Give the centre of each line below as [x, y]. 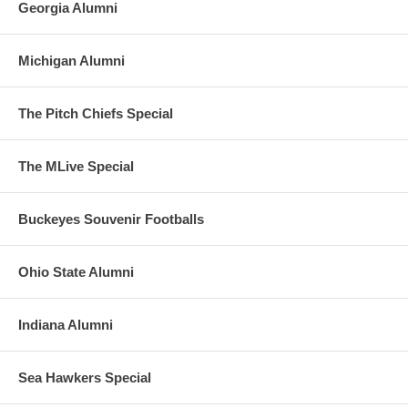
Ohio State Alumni [76, 271]
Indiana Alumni [66, 324]
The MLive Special [76, 166]
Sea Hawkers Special [85, 377]
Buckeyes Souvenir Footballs [111, 219]
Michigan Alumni [71, 60]
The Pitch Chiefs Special [96, 113]
